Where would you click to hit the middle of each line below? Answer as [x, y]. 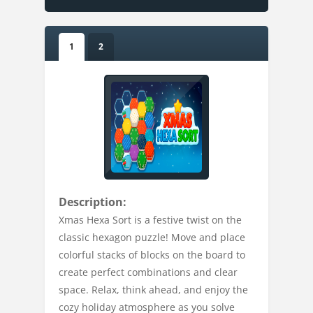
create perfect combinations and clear [148, 272]
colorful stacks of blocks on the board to [152, 255]
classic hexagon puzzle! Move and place [152, 237]
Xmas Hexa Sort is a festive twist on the [150, 220]
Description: [93, 202]
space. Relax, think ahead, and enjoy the [153, 290]
